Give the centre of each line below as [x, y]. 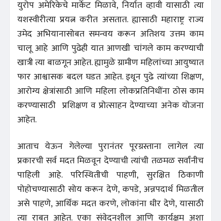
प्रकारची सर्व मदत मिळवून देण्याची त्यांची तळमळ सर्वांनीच [110, 161]
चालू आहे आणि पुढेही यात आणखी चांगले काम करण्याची [110, 48]
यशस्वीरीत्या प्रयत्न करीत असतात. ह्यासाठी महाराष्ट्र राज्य [110, 19]
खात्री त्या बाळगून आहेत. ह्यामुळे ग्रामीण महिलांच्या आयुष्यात [110, 62]
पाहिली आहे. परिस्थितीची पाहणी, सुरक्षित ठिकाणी [110, 175]
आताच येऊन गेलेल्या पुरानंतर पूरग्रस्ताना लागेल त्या [110, 146]
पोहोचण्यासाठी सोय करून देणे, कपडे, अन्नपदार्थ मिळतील [110, 189]
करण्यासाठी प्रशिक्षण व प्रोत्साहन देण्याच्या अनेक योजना [110, 105]
